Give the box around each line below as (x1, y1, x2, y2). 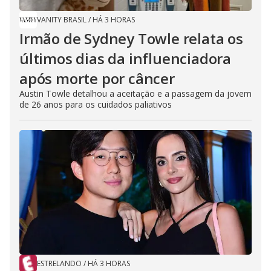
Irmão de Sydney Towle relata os (19, 28, 243, 49)
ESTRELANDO (37, 258, 82, 269)
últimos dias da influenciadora (19, 48, 231, 69)
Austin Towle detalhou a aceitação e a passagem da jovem (19, 88, 252, 100)
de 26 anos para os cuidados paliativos (19, 99, 172, 111)
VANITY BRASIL (37, 15, 87, 25)
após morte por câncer (19, 68, 175, 89)
